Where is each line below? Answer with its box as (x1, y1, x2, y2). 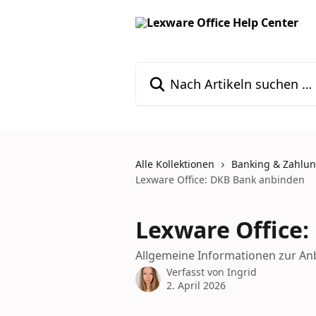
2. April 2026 (166, 279, 226, 292)
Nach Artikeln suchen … (135, 62, 260, 78)
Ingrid (227, 265, 257, 279)
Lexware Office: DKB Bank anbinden (135, 173, 305, 186)
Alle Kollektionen (135, 157, 214, 171)
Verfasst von (166, 265, 227, 279)
